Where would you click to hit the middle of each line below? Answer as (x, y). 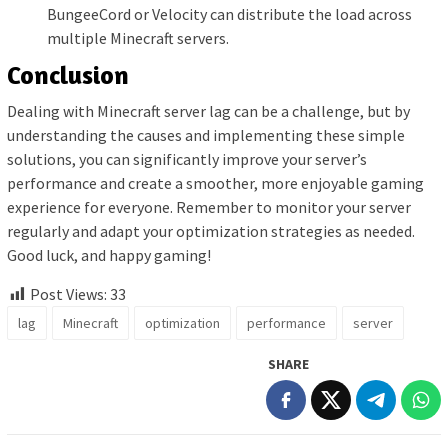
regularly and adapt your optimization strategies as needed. (211, 231)
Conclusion (68, 75)
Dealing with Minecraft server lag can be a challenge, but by (208, 111)
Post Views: (68, 294)
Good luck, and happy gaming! (109, 255)
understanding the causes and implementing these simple (206, 135)
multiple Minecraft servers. (138, 37)
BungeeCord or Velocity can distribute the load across (229, 13)
